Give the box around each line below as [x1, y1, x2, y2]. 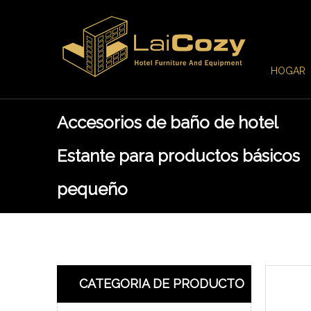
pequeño [57, 179, 128, 199]
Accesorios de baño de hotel [57, 112, 278, 133]
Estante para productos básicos [57, 146, 300, 166]
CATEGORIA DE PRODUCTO [79, 276, 244, 291]
